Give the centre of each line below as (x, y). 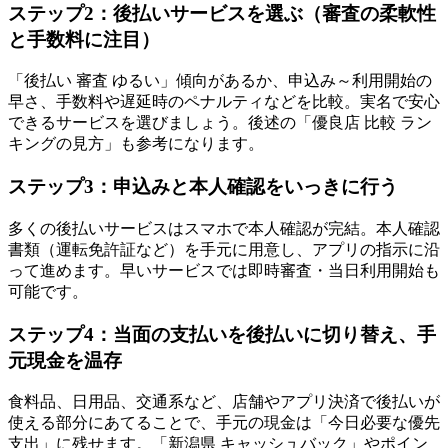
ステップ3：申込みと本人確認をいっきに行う (203, 187)
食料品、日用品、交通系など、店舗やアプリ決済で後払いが (224, 402)
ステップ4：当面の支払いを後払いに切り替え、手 (222, 334)
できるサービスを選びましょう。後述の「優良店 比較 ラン (220, 123)
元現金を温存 (65, 360)
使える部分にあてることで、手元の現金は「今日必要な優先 (224, 423)
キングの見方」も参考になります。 (136, 144)
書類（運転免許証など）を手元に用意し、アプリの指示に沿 (224, 249)
